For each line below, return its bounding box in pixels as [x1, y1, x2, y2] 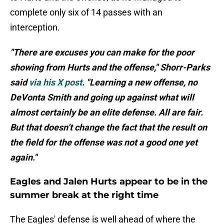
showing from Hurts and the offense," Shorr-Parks [10, 62, 210, 73]
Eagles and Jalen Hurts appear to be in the [10, 176, 207, 187]
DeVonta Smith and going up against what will [10, 92, 194, 103]
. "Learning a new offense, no [82, 77, 197, 88]
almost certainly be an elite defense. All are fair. [10, 107, 203, 118]
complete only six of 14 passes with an [10, 7, 162, 18]
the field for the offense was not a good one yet [10, 137, 197, 148]
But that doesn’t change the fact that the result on [10, 122, 207, 133]
